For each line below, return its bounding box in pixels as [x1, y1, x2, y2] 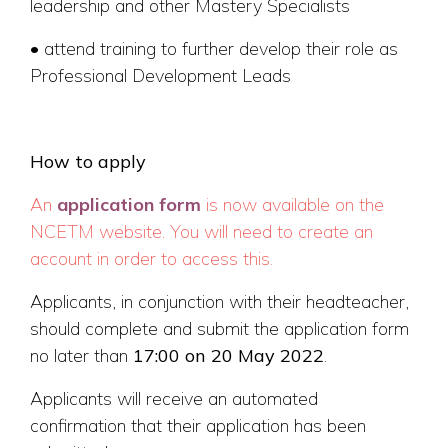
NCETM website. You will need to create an [30, 220, 373, 244]
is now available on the [206, 193, 384, 217]
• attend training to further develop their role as [30, 37, 398, 61]
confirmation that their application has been [30, 414, 366, 438]
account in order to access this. [30, 247, 273, 271]
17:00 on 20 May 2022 [133, 344, 324, 368]
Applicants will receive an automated [30, 387, 318, 411]
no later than [30, 344, 133, 368]
